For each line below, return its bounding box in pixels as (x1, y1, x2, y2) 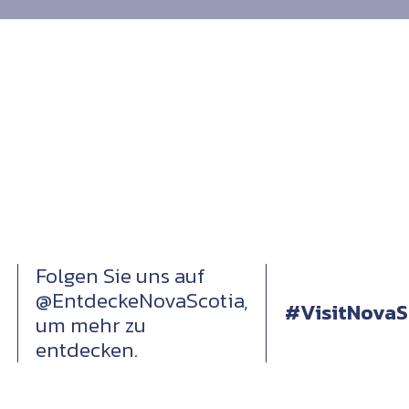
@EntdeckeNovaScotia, (36, 284, 248, 316)
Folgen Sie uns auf (36, 259, 205, 291)
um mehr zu (36, 309, 146, 341)
